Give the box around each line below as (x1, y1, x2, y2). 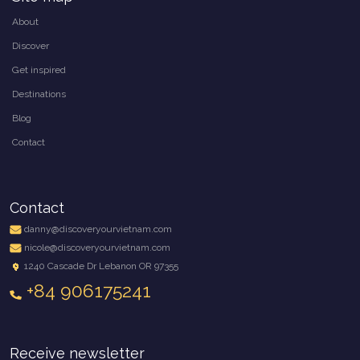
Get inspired (12, 64, 66, 76)
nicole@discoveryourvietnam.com (24, 242, 170, 254)
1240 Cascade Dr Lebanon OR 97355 (24, 260, 178, 272)
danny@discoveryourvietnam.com (24, 223, 172, 235)
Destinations (12, 88, 66, 100)
